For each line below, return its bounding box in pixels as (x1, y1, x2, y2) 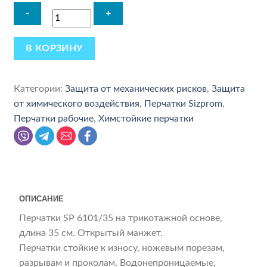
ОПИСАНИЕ (19, 194, 64, 204)
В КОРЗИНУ (25, 44, 83, 53)
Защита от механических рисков (65, 84, 207, 94)
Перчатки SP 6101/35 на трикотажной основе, (19, 213, 223, 223)
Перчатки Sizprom (144, 99, 223, 109)
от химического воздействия (14, 99, 140, 109)
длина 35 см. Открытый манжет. (19, 228, 163, 238)
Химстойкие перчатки (98, 114, 194, 124)
